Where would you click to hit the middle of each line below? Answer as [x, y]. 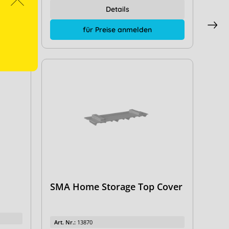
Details [117, 9]
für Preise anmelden [118, 29]
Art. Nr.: [65, 222]
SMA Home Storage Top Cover [116, 187]
